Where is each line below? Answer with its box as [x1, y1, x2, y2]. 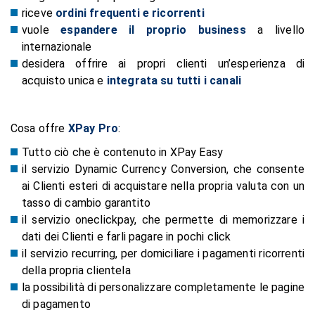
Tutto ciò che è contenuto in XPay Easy [22, 145, 224, 159]
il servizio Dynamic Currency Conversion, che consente [22, 162, 304, 176]
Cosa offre [11, 121, 68, 135]
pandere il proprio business [73, 22, 246, 37]
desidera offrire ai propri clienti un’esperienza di [22, 56, 304, 70]
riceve [22, 6, 56, 20]
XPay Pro [67, 121, 119, 135]
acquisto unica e [22, 73, 107, 87]
